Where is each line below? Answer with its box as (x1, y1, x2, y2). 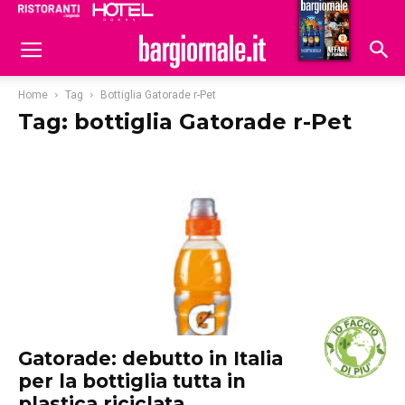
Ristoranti (199, 6, 266, 23)
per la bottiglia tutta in (18, 370, 246, 393)
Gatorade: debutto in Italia (18, 347, 283, 371)
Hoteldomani (273, 8, 363, 24)
